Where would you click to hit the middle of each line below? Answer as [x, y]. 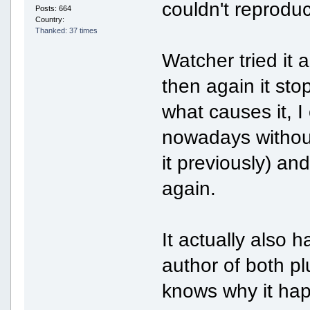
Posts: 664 [53, 9]
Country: [51, 20]
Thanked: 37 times [66, 31]
